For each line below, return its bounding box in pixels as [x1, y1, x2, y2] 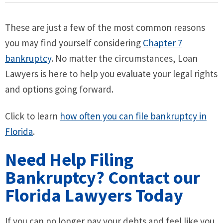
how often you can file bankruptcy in [60, 110, 207, 122]
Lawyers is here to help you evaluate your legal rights [5, 67, 218, 80]
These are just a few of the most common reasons [5, 21, 205, 33]
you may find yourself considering [5, 36, 143, 49]
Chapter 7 [143, 36, 182, 49]
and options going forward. [5, 83, 113, 95]
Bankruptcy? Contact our [5, 166, 200, 189]
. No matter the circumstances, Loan [51, 52, 198, 64]
